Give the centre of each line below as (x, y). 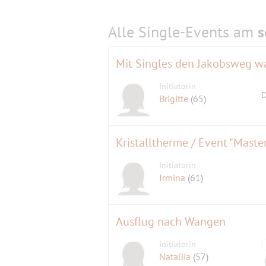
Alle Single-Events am (183, 31)
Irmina (174, 177)
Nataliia (176, 256)
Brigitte (175, 98)
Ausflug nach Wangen (171, 221)
